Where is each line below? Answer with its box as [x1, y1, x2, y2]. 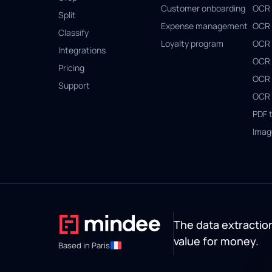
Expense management [161, 20, 248, 32]
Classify [58, 27, 89, 38]
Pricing [58, 62, 84, 73]
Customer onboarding [161, 2, 246, 14]
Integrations [58, 44, 106, 56]
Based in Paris [58, 239, 110, 251]
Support [58, 80, 90, 91]
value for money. [173, 234, 259, 248]
